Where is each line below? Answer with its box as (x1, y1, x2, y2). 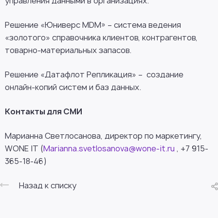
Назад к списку (19, 180, 76, 191)
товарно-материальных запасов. (5, 45, 133, 55)
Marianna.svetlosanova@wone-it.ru (43, 143, 175, 154)
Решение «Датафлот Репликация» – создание (5, 69, 183, 80)
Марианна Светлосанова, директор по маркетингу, (5, 130, 202, 141)
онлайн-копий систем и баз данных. (5, 82, 141, 92)
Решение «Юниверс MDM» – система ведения (5, 19, 181, 30)
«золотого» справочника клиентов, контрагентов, (5, 32, 198, 43)
